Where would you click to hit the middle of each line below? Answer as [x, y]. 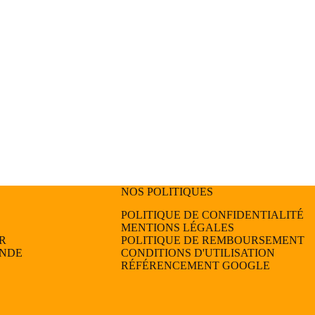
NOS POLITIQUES [167, 192]
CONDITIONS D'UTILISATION [198, 252]
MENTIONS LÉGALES [177, 227]
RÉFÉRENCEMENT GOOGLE [195, 265]
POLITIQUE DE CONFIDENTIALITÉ [212, 214]
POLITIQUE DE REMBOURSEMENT [212, 240]
